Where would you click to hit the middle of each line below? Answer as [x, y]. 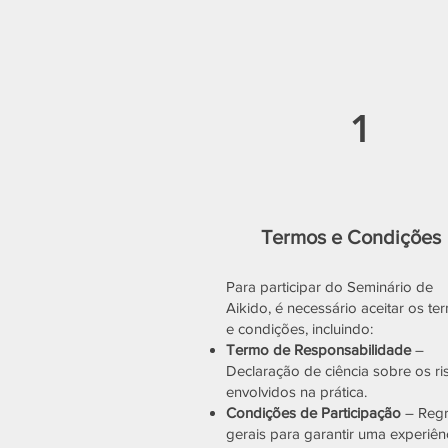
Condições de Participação [315, 412]
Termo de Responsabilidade [320, 349]
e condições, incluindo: [299, 328]
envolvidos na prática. [296, 391]
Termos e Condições [351, 237]
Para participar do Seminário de [329, 286]
